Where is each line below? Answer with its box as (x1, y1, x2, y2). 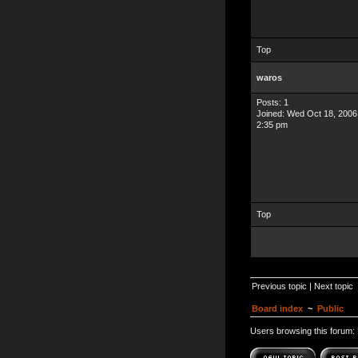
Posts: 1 (257, 97, 288, 107)
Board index (252, 304, 303, 313)
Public (317, 304, 344, 313)
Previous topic (252, 281, 307, 291)
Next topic (314, 281, 353, 291)
